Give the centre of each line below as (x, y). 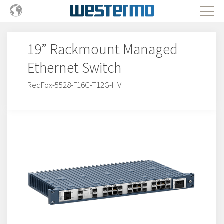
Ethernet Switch (74, 68)
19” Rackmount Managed (103, 49)
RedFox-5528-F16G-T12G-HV (74, 85)
